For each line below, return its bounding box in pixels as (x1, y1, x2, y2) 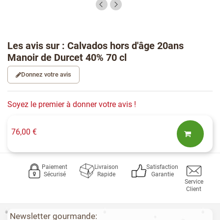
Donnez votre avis (21, 71, 71, 79)
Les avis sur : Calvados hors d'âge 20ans (7, 40, 184, 52)
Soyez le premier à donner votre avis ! (7, 100, 136, 110)
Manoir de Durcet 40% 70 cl (7, 52, 127, 64)
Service (184, 178, 203, 186)
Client (186, 186, 202, 193)
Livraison (94, 164, 118, 171)
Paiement (42, 164, 68, 171)
